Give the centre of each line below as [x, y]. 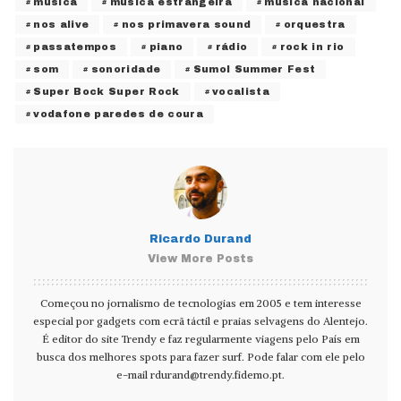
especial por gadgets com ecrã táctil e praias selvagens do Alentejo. [200, 321]
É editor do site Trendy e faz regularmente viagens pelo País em [200, 339]
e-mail [133, 375]
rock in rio [312, 47]
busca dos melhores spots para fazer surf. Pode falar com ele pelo [200, 357]
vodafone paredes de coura [118, 114]
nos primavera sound [186, 25]
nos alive [61, 25]
